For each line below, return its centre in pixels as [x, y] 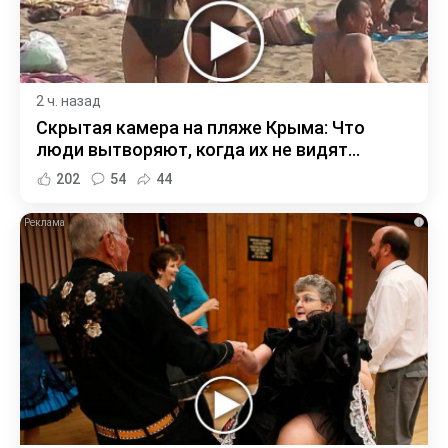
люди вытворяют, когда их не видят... [198, 149]
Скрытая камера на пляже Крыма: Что [200, 127]
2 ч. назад [68, 100]
